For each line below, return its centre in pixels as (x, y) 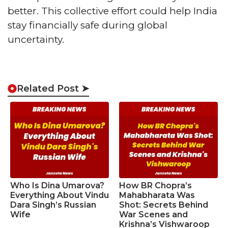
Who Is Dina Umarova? (57, 185)
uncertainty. (36, 39)
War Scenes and (153, 214)
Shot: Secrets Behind (164, 205)
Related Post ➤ (53, 88)
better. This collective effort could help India (112, 11)
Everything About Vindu (60, 195)
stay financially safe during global (88, 25)
